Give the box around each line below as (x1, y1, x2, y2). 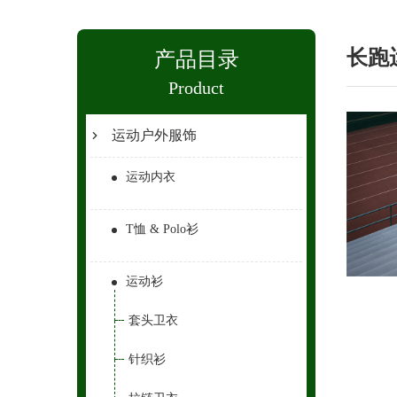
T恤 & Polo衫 (126, 222, 198, 236)
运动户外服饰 (112, 128, 197, 143)
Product (168, 78, 225, 97)
